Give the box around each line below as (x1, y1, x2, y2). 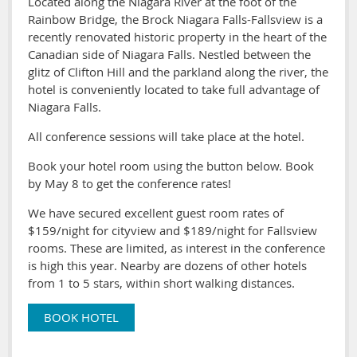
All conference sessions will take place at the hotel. (28, 128, 304, 145)
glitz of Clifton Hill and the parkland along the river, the (28, 64, 328, 80)
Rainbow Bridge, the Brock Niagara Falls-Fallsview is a (28, 11, 323, 28)
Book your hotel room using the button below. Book (28, 158, 314, 175)
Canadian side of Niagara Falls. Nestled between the (28, 46, 311, 63)
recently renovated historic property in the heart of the (28, 29, 327, 45)
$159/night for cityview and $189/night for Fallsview (28, 222, 317, 239)
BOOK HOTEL (44, 309, 119, 326)
